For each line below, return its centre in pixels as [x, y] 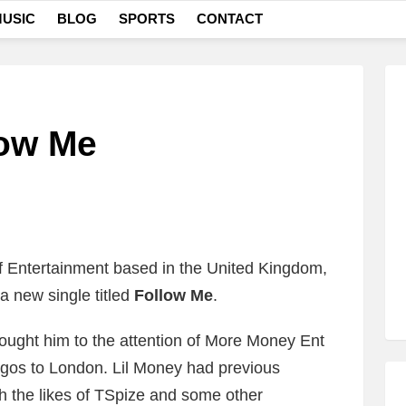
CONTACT [230, 19]
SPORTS [147, 19]
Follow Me [174, 295]
